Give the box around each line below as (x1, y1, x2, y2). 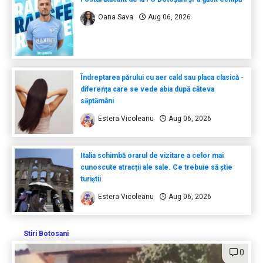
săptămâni (80, 96, 114, 105)
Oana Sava (97, 12, 133, 21)
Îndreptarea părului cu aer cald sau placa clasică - (80, 73, 244, 82)
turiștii (80, 174, 101, 183)
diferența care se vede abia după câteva (80, 85, 214, 93)
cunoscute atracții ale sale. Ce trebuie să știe (80, 163, 232, 171)
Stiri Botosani (23, 229, 69, 238)
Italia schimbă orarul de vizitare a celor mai (80, 151, 224, 160)
